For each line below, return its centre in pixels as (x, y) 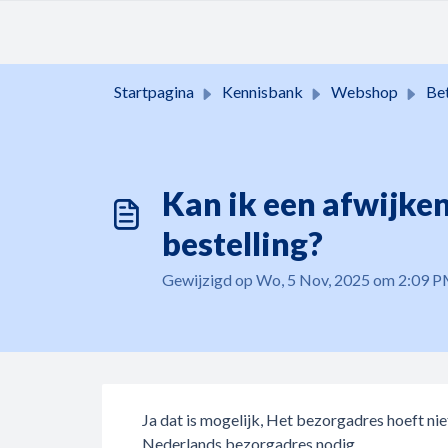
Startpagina (154, 91)
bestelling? (242, 243)
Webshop (364, 91)
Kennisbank (262, 91)
